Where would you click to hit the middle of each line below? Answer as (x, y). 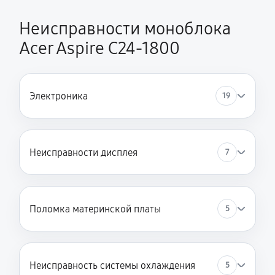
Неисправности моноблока (125, 29)
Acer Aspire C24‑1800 (99, 48)
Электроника (59, 96)
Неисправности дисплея (83, 152)
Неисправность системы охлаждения (112, 265)
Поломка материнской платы (95, 209)
